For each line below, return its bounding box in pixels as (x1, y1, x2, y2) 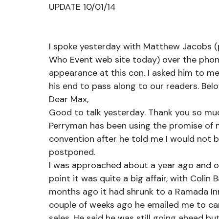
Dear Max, (49, 93, 88, 105)
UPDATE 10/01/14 (49, 1, 116, 13)
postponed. (49, 146, 95, 158)
